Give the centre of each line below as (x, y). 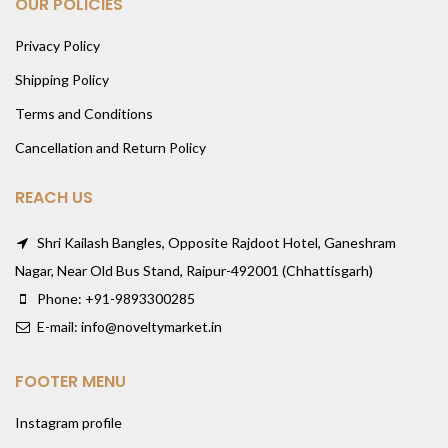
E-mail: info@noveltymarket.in (128, 327)
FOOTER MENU (70, 382)
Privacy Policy (57, 46)
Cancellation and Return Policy (110, 148)
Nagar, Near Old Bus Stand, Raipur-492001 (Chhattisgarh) (194, 271)
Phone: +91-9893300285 (114, 299)
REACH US (54, 198)
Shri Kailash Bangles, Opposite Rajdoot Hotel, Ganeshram (215, 243)
